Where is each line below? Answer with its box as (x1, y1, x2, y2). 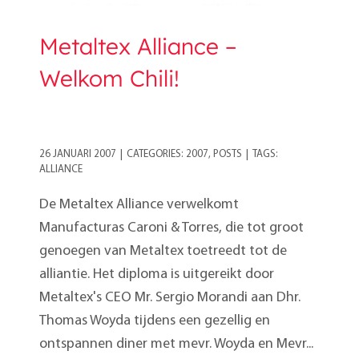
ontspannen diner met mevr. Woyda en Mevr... (39, 337, 313, 353)
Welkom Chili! (39, 64, 179, 93)
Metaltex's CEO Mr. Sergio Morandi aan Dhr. (39, 290, 301, 306)
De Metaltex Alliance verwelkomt (39, 197, 239, 213)
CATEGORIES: (127, 149, 186, 160)
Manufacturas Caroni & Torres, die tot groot (39, 220, 304, 236)
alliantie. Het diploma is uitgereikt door (39, 267, 274, 283)
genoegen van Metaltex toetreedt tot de (39, 244, 287, 260)
